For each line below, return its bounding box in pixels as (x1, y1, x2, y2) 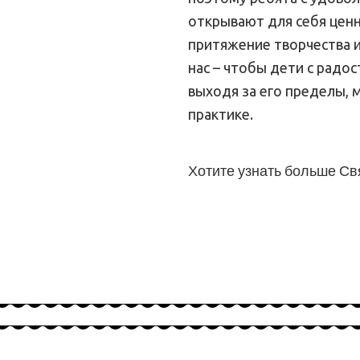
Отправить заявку (212, 214, 318, 228)
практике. (188, 105, 253, 122)
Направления (212, 251, 294, 265)
